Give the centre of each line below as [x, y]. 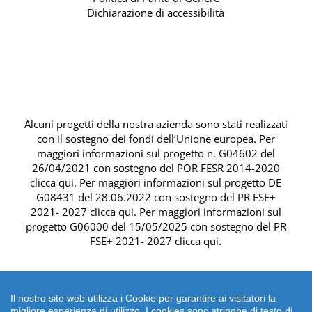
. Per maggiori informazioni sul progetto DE [178, 183]
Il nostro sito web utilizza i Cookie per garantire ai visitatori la [143, 298]
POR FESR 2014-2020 [228, 168]
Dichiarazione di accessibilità [156, 13]
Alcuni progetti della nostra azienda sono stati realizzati [156, 124]
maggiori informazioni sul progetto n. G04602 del [156, 154]
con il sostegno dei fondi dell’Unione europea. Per [156, 139]
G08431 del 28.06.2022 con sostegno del [136, 197]
